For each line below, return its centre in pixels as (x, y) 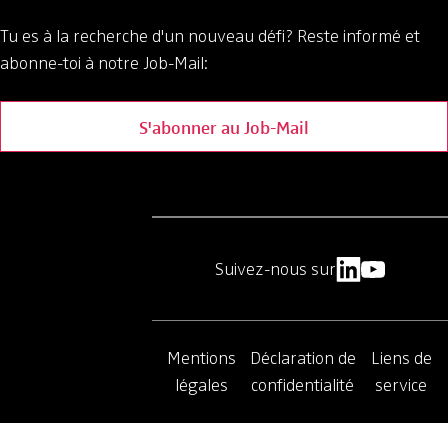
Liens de (401, 358)
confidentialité (303, 385)
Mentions (202, 358)
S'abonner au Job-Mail (224, 127)
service (401, 385)
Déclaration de (302, 358)
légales (202, 385)
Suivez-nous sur (275, 268)
